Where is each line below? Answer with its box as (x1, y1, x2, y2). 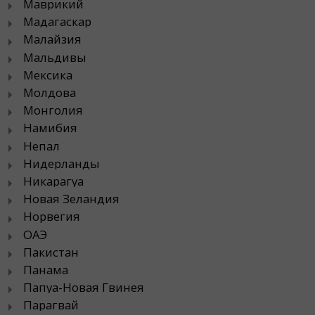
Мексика (23, 66, 72, 83)
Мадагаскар (23, 13, 91, 30)
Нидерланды (23, 155, 100, 172)
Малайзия (23, 31, 82, 48)
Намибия (23, 120, 77, 136)
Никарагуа (23, 172, 84, 189)
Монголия (23, 102, 83, 119)
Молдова (23, 84, 76, 101)
